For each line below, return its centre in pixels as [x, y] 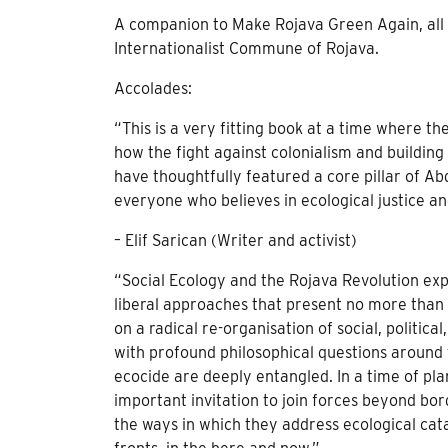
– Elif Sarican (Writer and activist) [235, 240]
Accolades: [153, 88]
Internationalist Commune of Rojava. [246, 48]
